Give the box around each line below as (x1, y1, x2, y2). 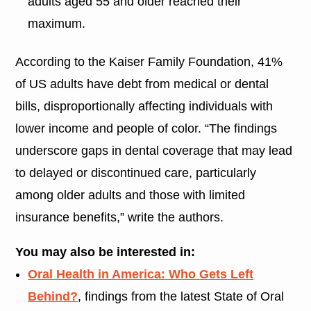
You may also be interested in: (15, 244, 196, 259)
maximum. (28, 16, 86, 31)
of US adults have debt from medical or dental (15, 76, 269, 91)
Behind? (28, 289, 78, 303)
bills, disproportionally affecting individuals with (15, 99, 274, 113)
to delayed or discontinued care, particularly (15, 165, 257, 180)
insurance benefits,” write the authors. (15, 210, 224, 224)
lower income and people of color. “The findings (15, 121, 278, 135)
